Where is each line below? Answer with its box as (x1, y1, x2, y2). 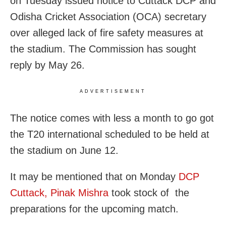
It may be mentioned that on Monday (10, 171, 176, 183)
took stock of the (108, 187, 189, 199)
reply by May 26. (10, 60, 85, 71)
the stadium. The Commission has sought (10, 43, 196, 55)
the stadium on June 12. (10, 145, 119, 156)
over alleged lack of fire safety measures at (10, 27, 203, 39)
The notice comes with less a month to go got (10, 112, 214, 124)
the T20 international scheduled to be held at (10, 129, 209, 140)
